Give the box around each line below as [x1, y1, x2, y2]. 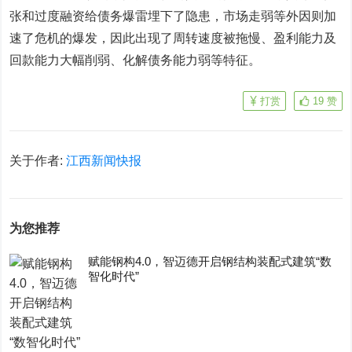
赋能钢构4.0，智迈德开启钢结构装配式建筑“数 [88, 255, 332, 268]
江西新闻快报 [66, 154, 142, 167]
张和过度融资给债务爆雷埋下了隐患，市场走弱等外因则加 [9, 9, 337, 23]
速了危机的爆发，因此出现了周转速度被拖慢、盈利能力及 [9, 31, 337, 45]
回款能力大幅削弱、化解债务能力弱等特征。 [9, 53, 262, 67]
